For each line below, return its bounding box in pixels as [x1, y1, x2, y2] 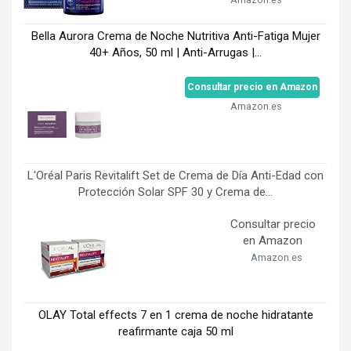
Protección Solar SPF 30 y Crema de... [78, 185, 273, 200]
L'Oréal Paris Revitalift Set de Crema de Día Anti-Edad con [27, 168, 324, 183]
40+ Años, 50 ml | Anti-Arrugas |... [89, 45, 262, 60]
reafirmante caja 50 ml [118, 324, 233, 339]
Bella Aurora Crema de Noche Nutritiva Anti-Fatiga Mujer [31, 29, 320, 44]
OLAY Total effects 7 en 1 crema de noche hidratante [38, 308, 313, 323]
